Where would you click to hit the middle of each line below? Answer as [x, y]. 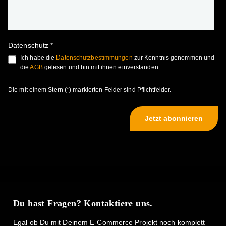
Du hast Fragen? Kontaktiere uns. [83, 203]
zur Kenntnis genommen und [174, 58]
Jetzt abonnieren [174, 119]
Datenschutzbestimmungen [94, 58]
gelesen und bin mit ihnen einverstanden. [101, 67]
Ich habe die [38, 58]
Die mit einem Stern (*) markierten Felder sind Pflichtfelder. [90, 90]
